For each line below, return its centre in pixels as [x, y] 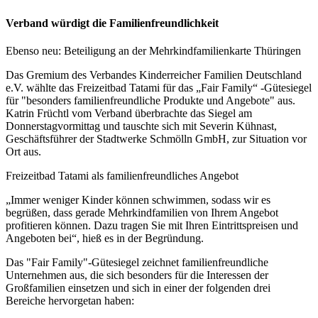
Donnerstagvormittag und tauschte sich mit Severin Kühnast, [141, 126]
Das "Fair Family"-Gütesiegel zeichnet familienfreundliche [137, 263]
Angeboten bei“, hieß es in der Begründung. [105, 238]
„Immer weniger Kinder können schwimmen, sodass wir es [138, 200]
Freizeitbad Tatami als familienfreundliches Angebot [122, 176]
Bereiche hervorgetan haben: [70, 301]
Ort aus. [23, 152]
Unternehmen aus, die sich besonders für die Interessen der [137, 275]
